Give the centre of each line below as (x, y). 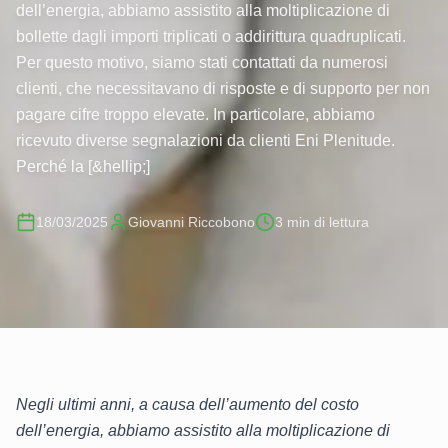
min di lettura (326, 222)
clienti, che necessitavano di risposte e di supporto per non (223, 89)
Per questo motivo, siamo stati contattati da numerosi (202, 63)
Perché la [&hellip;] (83, 167)
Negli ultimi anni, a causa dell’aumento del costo (187, 405)
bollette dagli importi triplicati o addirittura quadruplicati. (211, 37)
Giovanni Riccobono (191, 222)
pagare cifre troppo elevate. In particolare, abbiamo (195, 115)
